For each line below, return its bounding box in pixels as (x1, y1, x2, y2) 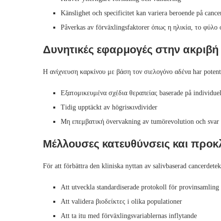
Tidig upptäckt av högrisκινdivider (61, 104, 157, 111)
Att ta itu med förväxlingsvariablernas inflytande (61, 212, 197, 220)
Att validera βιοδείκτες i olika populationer (61, 198, 182, 206)
